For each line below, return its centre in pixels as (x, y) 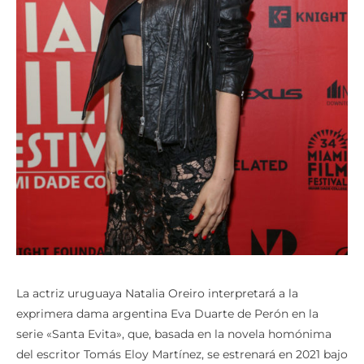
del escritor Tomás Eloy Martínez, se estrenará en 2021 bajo (182, 354)
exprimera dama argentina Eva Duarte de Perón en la (167, 313)
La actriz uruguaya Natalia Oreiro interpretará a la (157, 293)
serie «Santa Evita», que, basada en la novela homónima (174, 334)
